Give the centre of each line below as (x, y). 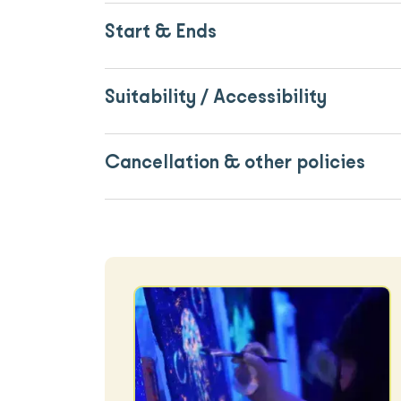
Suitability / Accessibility (216, 98)
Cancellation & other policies (235, 163)
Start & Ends (161, 32)
